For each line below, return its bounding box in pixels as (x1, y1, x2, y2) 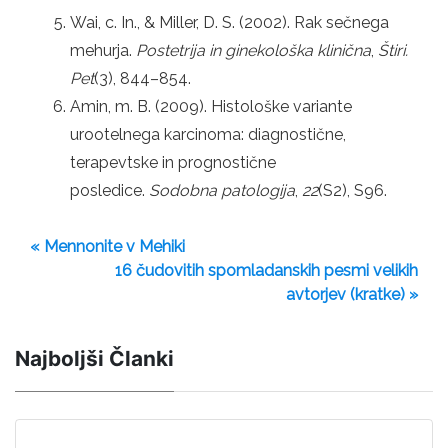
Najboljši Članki (15, 345, 174, 371)
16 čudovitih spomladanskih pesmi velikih (115, 260, 418, 280)
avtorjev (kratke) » (286, 284, 418, 304)
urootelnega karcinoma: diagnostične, (70, 124, 346, 144)
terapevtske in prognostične (70, 152, 276, 172)
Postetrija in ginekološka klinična (136, 40, 371, 60)
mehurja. (70, 40, 136, 60)
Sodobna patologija (149, 180, 295, 200)
